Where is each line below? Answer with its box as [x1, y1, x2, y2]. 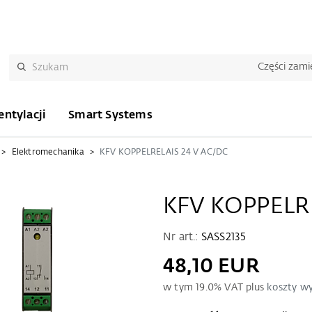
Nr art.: [163, 232, 201, 242]
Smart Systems [68, 109, 153, 121]
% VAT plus [214, 283, 267, 292]
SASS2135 [201, 232, 247, 242]
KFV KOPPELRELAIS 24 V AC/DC [100, 148, 228, 157]
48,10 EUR [163, 257, 260, 276]
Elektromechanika [11, 148, 84, 157]
